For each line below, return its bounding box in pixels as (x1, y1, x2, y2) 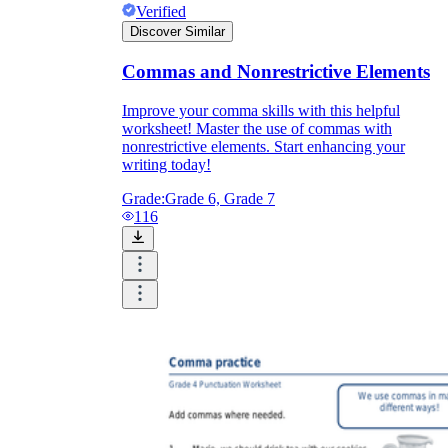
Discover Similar (130, 24, 225, 40)
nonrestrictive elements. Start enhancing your (122, 137, 405, 155)
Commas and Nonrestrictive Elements (122, 61, 430, 83)
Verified (136, 3, 186, 21)
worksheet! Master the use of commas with (122, 119, 392, 137)
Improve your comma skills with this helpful (122, 101, 400, 119)
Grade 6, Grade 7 (165, 189, 275, 207)
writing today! (122, 155, 211, 173)
